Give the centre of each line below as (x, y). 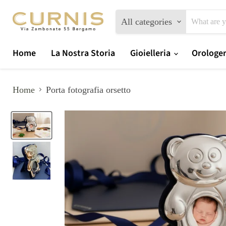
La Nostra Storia (83, 53)
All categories (147, 22)
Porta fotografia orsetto (88, 90)
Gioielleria (151, 53)
